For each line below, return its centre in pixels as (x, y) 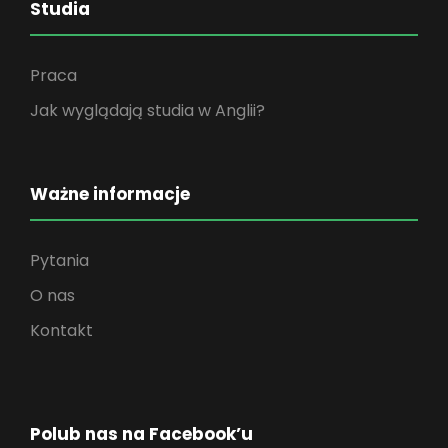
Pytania (59, 260)
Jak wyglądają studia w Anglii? (147, 110)
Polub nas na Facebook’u (141, 434)
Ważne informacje (110, 194)
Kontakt (61, 330)
